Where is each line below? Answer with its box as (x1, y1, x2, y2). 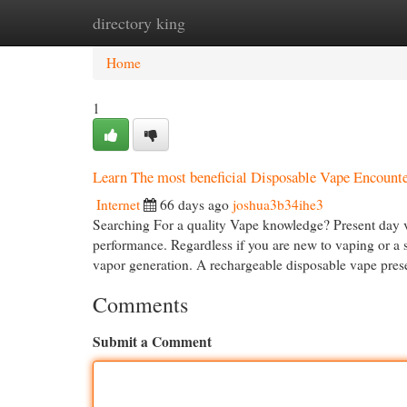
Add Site (309, 14, 359, 32)
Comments (93, 290, 188, 319)
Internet (96, 195, 140, 213)
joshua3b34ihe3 (233, 195, 323, 213)
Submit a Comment (93, 332, 212, 352)
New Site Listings (182, 14, 282, 32)
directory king (93, 12, 185, 34)
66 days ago (160, 195, 229, 213)
